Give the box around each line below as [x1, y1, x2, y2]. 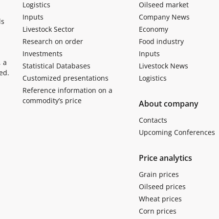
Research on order [22, 37, 83, 46]
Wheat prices [138, 194, 182, 203]
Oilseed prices [138, 182, 186, 191]
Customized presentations [22, 73, 109, 83]
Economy [138, 24, 168, 34]
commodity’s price [22, 96, 82, 105]
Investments [22, 49, 63, 58]
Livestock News [138, 61, 188, 70]
